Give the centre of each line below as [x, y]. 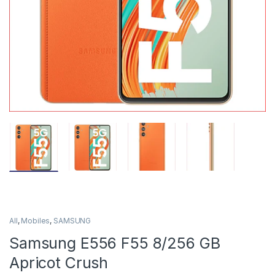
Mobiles [36, 221]
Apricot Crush [59, 263]
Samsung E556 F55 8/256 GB [115, 243]
